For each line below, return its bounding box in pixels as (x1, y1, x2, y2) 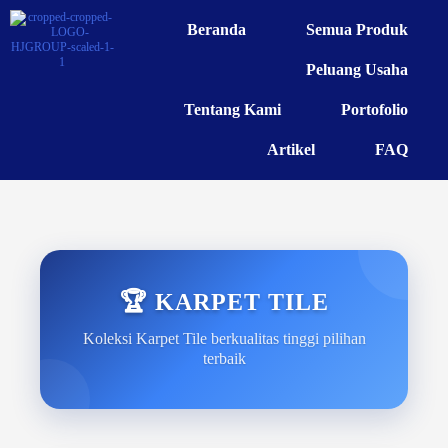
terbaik (202, 350, 246, 367)
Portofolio (341, 101, 409, 118)
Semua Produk (306, 21, 409, 38)
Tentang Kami (184, 101, 282, 118)
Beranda (187, 21, 247, 38)
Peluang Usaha (306, 61, 409, 78)
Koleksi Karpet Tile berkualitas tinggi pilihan (82, 330, 366, 347)
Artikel (267, 141, 316, 158)
